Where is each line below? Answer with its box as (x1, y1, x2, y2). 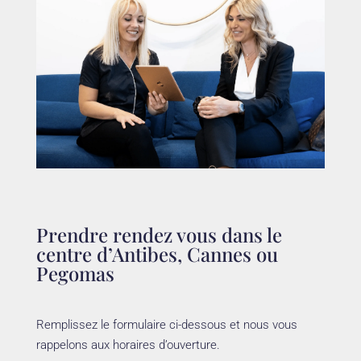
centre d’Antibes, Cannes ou (35, 241, 278, 268)
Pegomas (35, 260, 114, 287)
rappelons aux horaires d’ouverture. (35, 338, 220, 353)
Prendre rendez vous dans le (35, 222, 282, 248)
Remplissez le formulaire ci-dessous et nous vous (35, 317, 297, 333)
